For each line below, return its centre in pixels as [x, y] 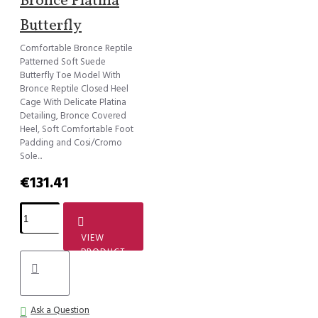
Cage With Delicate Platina [73, 103]
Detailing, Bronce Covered [73, 116]
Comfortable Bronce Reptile [76, 49]
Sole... [31, 157]
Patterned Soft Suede [63, 62]
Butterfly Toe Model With [70, 76]
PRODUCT [104, 252]
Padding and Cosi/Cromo [71, 143]
